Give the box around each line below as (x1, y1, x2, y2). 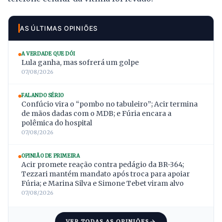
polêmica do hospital (21, 118, 92, 128)
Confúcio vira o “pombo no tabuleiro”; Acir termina (21, 100, 198, 109)
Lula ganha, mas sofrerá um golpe (21, 58, 139, 67)
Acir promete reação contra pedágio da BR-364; (21, 160, 184, 169)
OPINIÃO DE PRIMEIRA (21, 153, 80, 160)
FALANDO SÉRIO (21, 92, 64, 99)
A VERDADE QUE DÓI (21, 51, 75, 57)
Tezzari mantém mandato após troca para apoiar (21, 169, 190, 179)
